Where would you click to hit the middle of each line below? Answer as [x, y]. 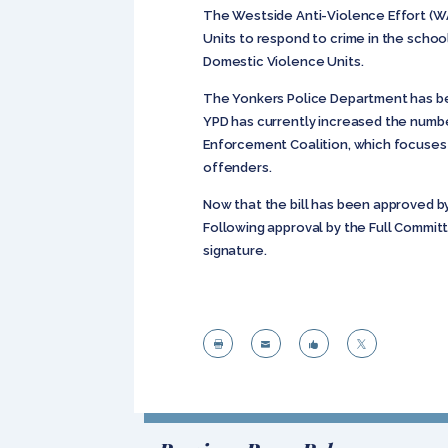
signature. [234, 250]
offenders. [237, 168]
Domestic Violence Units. [283, 62]
